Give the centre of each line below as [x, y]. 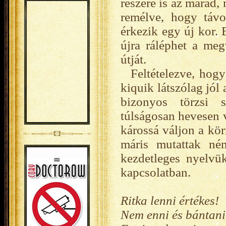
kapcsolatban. [156, 172]
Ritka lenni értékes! [170, 201]
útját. [133, 59]
